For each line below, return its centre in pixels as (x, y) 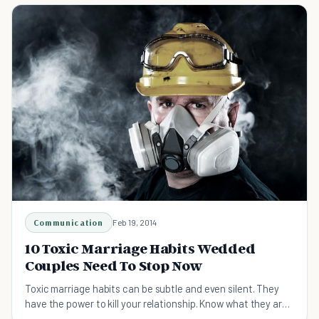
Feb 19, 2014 (134, 222)
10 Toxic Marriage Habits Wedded (140, 249)
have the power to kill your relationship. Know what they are (156, 303)
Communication (69, 223)
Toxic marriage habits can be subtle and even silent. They (152, 288)
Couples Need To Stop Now (114, 266)
